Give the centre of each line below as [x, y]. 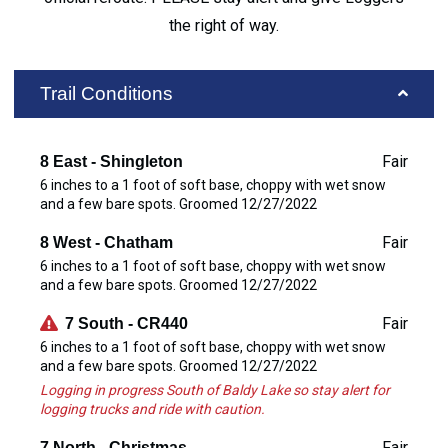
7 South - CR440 [126, 323]
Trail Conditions [106, 93]
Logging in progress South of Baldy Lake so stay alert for [215, 390]
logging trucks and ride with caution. [152, 409]
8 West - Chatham [106, 242]
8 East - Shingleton [111, 161]
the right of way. [224, 25]
